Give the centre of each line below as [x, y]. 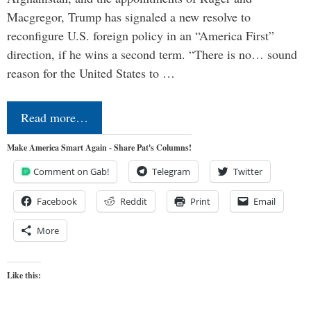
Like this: [24, 275]
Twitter [248, 171]
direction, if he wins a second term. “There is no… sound [152, 54]
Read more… [54, 117]
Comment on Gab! [71, 171]
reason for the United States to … [91, 73]
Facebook [57, 201]
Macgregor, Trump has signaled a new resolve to [129, 16]
